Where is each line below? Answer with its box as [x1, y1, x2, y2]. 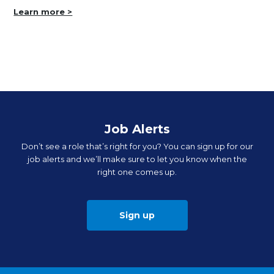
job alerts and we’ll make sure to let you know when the [27, 154, 247, 164]
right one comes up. [97, 166, 177, 177]
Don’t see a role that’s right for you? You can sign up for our [21, 141, 253, 151]
